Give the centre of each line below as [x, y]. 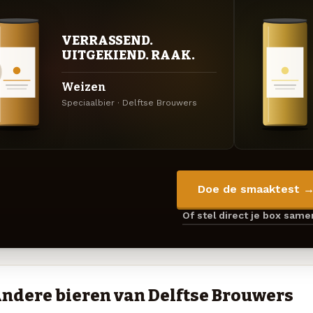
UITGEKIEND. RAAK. [128, 55]
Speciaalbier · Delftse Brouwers [129, 102]
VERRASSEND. [107, 40]
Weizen [84, 87]
